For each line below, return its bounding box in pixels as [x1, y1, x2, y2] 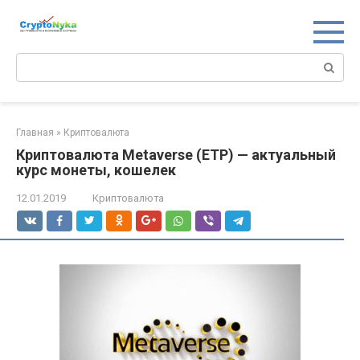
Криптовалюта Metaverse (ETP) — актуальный [16, 146, 336, 164]
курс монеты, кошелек [16, 162, 176, 179]
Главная [16, 127, 54, 139]
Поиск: [16, 54, 54, 69]
